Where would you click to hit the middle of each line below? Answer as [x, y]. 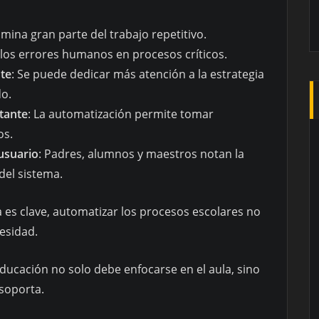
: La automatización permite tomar [121, 114]
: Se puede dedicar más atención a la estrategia [138, 74]
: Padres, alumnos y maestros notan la [142, 153]
